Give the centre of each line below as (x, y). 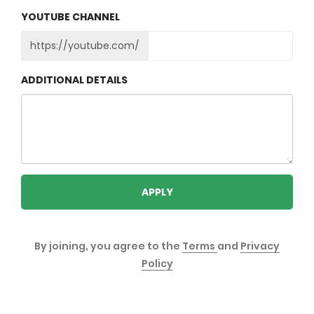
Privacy (260, 246)
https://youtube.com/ (85, 46)
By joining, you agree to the (108, 246)
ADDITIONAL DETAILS (74, 80)
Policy (157, 264)
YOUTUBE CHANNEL (70, 17)
